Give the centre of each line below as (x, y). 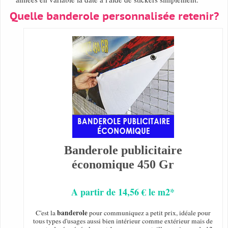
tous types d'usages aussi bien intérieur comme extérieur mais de (123, 221)
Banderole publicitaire (123, 150)
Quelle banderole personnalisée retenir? (114, 17)
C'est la (46, 213)
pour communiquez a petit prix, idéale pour (149, 213)
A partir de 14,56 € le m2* (123, 192)
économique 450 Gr (123, 165)
